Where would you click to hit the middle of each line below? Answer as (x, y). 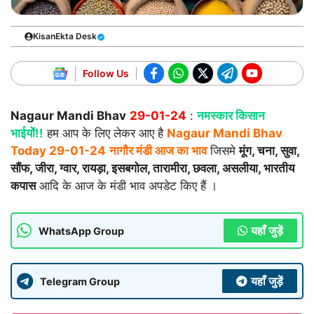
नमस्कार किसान (231, 115)
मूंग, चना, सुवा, (269, 150)
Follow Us (105, 73)
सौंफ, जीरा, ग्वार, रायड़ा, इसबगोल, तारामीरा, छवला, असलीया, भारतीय (152, 168)
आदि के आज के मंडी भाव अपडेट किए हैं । (127, 185)
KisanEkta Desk (65, 36)
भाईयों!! (27, 133)
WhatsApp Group (81, 231)
